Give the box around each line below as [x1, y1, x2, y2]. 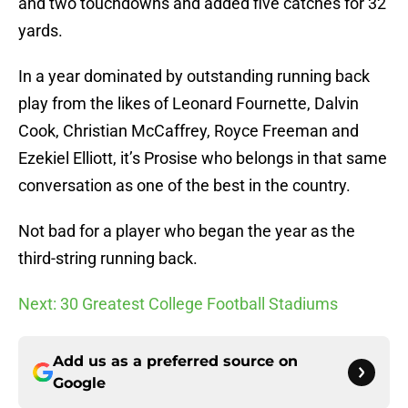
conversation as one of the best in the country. [18, 176, 351, 196]
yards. [18, 21, 63, 41]
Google [53, 374, 106, 393]
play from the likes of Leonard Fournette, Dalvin [18, 94, 359, 114]
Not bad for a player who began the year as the [18, 221, 355, 241]
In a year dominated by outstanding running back [18, 66, 370, 87]
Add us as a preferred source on [53, 352, 298, 371]
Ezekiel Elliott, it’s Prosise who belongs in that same [18, 148, 387, 168]
